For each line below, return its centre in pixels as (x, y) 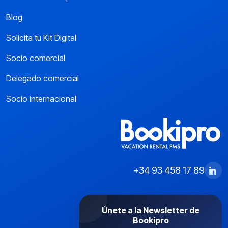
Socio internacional (41, 99)
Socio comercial (36, 58)
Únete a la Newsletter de (151, 210)
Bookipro (151, 221)
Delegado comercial (42, 79)
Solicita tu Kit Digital (41, 38)
